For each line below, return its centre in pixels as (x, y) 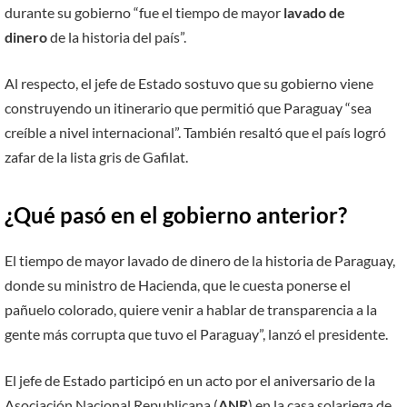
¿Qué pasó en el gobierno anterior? (176, 214)
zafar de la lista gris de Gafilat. (96, 157)
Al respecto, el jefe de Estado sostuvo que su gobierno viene (189, 84)
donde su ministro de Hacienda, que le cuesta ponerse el (178, 284)
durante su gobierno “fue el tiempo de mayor (143, 12)
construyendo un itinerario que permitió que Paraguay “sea (188, 108)
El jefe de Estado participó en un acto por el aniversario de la (190, 381)
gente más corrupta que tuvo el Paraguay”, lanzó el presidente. (196, 333)
